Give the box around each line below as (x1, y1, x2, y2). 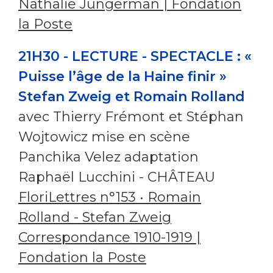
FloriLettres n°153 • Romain (18, 188, 201, 205)
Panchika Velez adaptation (18, 148, 199, 165)
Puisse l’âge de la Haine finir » (18, 68, 227, 85)
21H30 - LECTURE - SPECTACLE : (18, 48, 241, 65)
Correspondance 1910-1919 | (18, 229, 200, 246)
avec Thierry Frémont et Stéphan (18, 108, 244, 125)
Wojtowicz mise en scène (18, 128, 190, 145)
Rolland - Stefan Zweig (18, 208, 171, 225)
